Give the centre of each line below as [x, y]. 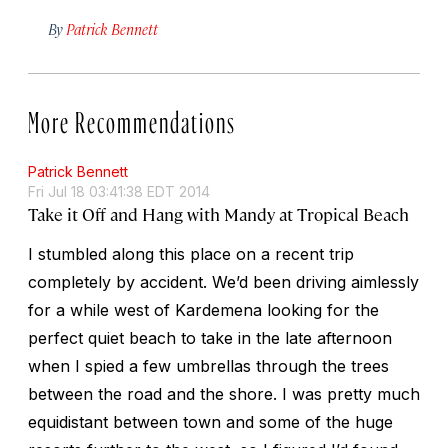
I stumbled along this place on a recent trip [191, 253]
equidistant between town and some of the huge [210, 421]
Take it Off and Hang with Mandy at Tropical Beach [218, 213]
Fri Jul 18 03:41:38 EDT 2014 [119, 191]
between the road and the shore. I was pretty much [224, 393]
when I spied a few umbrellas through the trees [208, 365]
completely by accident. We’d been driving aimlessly [223, 281]
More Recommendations [132, 117]
